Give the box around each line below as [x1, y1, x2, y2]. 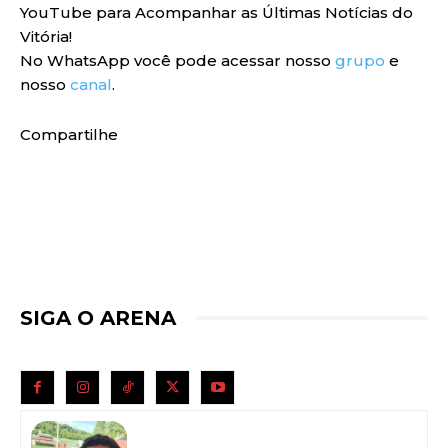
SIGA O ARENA [20, 305, 176, 330]
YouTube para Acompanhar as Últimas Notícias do [20, 2, 413, 22]
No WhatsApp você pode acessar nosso [20, 50, 335, 70]
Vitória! [20, 26, 72, 46]
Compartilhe [20, 124, 118, 144]
